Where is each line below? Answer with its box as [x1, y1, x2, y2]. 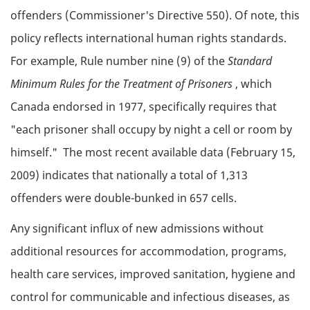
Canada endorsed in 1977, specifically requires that [10, 98, 277, 114]
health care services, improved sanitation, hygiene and [10, 266, 295, 282]
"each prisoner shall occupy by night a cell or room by [10, 121, 292, 137]
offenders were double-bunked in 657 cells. [10, 190, 237, 206]
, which [235, 75, 272, 91]
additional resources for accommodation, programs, [10, 244, 286, 259]
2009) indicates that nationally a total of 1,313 [10, 167, 248, 183]
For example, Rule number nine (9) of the [10, 53, 228, 69]
